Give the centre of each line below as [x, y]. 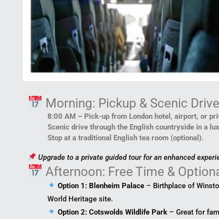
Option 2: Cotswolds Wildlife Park [113, 212]
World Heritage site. [80, 199]
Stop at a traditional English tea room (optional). [125, 138]
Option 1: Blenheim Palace [101, 186]
